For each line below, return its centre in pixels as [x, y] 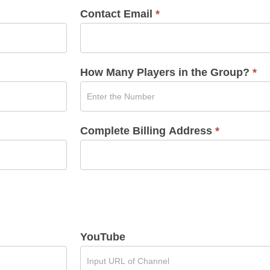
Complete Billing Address [148, 130]
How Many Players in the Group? [167, 72]
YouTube [103, 237]
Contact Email [118, 14]
